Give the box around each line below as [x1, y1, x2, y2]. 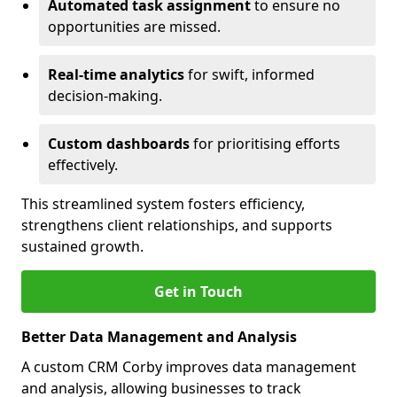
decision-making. [48, 86, 162, 105]
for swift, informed [184, 65, 315, 84]
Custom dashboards [48, 134, 190, 153]
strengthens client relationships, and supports [21, 215, 332, 235]
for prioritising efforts [190, 134, 340, 153]
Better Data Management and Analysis [21, 327, 297, 346]
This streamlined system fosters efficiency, [21, 194, 305, 214]
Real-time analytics [48, 65, 184, 84]
